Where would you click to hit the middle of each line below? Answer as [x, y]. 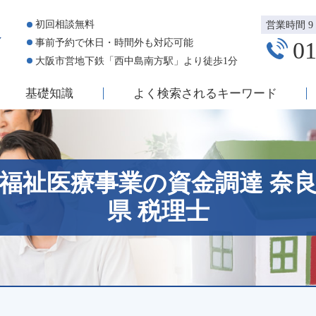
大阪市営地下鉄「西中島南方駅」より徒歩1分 [136, 61]
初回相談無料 [65, 24]
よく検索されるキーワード [205, 93]
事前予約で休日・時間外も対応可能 [114, 42]
